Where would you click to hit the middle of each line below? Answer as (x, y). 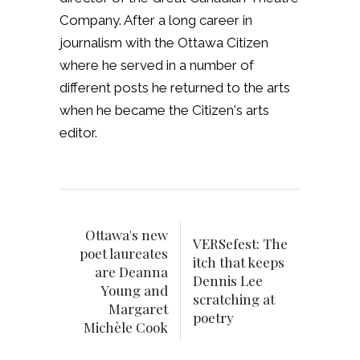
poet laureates (124, 253)
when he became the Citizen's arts (164, 110)
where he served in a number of (157, 65)
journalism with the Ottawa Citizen (164, 42)
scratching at (234, 299)
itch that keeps (239, 262)
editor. (78, 132)
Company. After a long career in (156, 20)
